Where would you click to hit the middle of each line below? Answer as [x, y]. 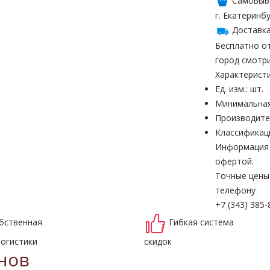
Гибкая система [201, 222]
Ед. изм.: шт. [239, 89]
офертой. [234, 161]
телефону [235, 190]
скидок [158, 241]
